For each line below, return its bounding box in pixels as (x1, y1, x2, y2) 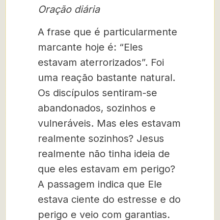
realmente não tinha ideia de (38, 148, 170, 160)
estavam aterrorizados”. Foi (38, 56, 164, 68)
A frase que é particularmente (38, 26, 177, 38)
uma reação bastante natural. (38, 72, 175, 83)
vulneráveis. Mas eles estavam (38, 117, 181, 129)
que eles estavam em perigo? (38, 163, 175, 175)
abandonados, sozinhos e (38, 102, 156, 114)
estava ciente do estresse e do (38, 193, 181, 205)
